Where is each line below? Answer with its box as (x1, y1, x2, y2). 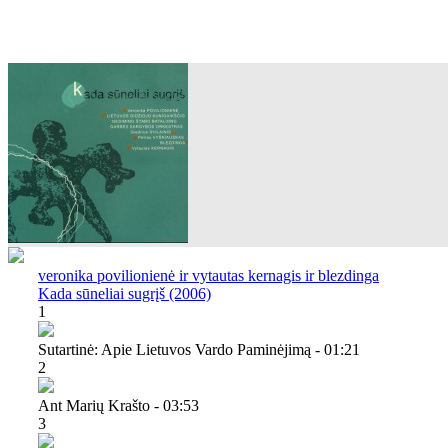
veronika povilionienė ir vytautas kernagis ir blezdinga (38, 266, 379, 284)
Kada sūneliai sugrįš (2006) (38, 284, 211, 302)
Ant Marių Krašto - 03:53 (38, 396, 199, 414)
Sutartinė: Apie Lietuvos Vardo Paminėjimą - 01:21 (38, 340, 360, 358)
